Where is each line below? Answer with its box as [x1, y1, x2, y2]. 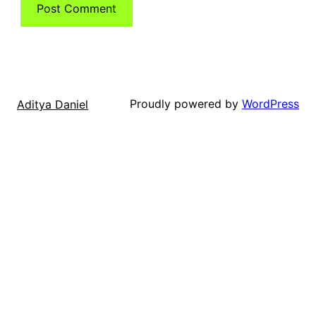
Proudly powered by [130, 97, 242, 111]
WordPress [242, 97, 299, 111]
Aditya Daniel [17, 97, 88, 111]
